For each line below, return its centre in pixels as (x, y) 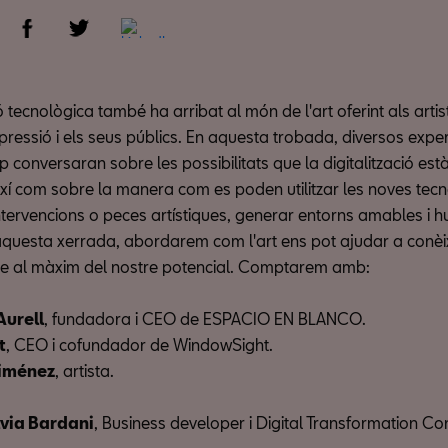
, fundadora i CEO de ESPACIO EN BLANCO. (205, 318)
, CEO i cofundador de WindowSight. (139, 344)
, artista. (84, 370)
